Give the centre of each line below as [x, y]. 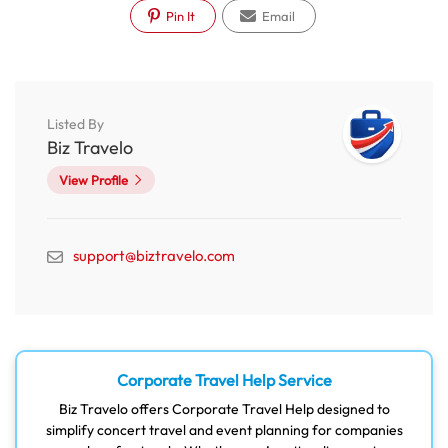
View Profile [93, 180]
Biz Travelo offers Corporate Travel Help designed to [224, 409]
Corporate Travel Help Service [224, 380]
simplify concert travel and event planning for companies [224, 430]
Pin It [178, 16]
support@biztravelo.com [154, 256]
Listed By [75, 124]
